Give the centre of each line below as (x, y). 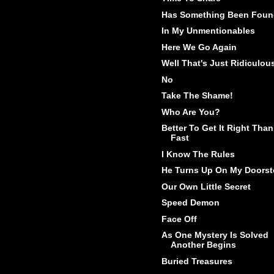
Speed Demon (190, 203)
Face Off (179, 219)
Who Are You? (191, 112)
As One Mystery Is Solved (215, 235)
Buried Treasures (197, 261)
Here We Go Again (199, 47)
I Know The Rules (198, 154)
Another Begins (203, 245)
